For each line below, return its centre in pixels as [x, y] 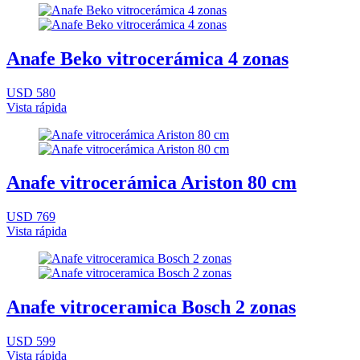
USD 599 [31, 342]
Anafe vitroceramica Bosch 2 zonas [151, 307]
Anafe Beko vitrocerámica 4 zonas [147, 58]
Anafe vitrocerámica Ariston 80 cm [151, 183]
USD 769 [31, 217]
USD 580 [31, 92]
